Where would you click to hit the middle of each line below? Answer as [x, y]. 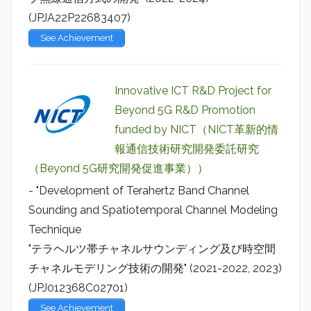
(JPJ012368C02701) [78, 287]
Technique [55, 229]
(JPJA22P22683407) [79, 18]
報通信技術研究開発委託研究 [187, 149]
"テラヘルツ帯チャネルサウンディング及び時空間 [152, 249]
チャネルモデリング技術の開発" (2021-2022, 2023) [155, 268]
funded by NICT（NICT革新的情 [196, 130]
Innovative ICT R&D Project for [193, 91]
